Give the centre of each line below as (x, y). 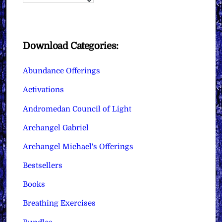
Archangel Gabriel (56, 128)
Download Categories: (71, 46)
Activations (44, 90)
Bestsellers (43, 166)
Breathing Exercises (59, 203)
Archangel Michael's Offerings (78, 146)
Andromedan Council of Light (77, 109)
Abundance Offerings (62, 71)
